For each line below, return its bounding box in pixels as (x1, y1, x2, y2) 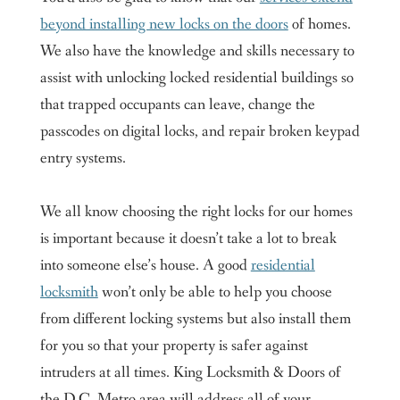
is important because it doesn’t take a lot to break (39, 228, 337, 250)
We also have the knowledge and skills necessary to (39, 40, 354, 62)
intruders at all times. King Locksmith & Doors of (39, 362, 341, 384)
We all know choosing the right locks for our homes (39, 201, 353, 223)
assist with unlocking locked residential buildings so (39, 67, 354, 89)
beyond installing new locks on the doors (39, 13, 288, 36)
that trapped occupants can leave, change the (39, 94, 315, 116)
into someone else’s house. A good (39, 254, 251, 277)
